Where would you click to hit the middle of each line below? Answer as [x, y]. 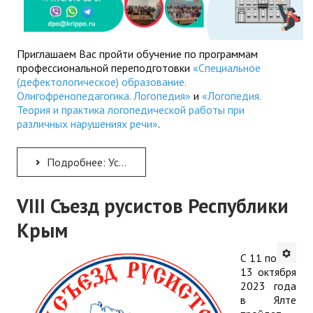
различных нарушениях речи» [87, 124]
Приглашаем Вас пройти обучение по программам [137, 54]
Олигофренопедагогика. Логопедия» [104, 96]
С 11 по [259, 258]
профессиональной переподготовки [105, 68]
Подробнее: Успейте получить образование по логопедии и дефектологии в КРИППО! [81, 162]
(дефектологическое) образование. [101, 82]
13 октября [268, 272]
